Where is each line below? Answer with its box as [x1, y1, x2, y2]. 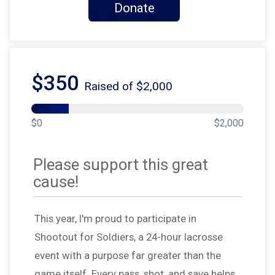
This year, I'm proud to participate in [34, 212, 196, 225]
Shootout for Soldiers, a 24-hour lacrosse [34, 230, 223, 243]
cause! [33, 172, 79, 191]
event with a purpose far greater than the [34, 249, 221, 261]
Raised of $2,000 [84, 79, 172, 93]
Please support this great [33, 155, 208, 174]
